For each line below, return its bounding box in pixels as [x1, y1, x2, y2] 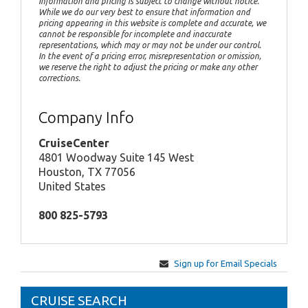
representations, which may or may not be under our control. [38, 41, 261, 49]
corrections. [38, 74, 80, 82]
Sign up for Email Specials [174, 258, 277, 268]
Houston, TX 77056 [38, 166, 135, 178]
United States [38, 180, 106, 192]
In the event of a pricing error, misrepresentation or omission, [38, 52, 261, 60]
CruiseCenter [38, 137, 109, 149]
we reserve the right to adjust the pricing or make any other [38, 63, 257, 71]
